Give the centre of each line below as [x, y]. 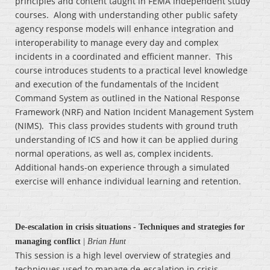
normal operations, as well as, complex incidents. [115, 154]
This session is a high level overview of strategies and [123, 256]
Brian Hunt [107, 242]
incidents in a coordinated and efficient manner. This [124, 57]
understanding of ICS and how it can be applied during [127, 140]
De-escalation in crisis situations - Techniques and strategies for [130, 227]
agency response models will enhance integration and [124, 29]
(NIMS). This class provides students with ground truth [127, 126]
